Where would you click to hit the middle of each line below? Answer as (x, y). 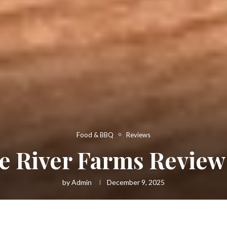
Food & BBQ (95, 135)
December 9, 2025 (136, 182)
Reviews (138, 135)
